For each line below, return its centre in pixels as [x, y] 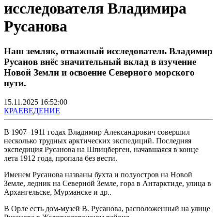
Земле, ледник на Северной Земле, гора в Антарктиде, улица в [108, 183]
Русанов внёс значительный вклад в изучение [100, 62]
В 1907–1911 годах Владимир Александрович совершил [97, 132]
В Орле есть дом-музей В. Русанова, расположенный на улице [107, 208]
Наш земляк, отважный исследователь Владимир [108, 51]
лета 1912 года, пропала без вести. [61, 158]
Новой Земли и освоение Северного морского [99, 72]
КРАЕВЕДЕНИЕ [32, 110]
